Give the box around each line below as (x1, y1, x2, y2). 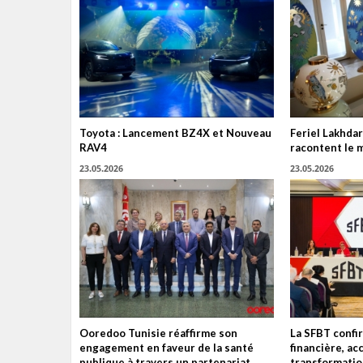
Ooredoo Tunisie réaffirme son (79, 327, 237, 340)
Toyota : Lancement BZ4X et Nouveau (79, 126, 271, 139)
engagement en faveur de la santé (79, 341, 254, 355)
